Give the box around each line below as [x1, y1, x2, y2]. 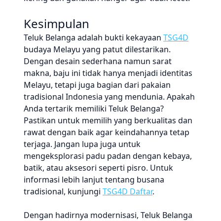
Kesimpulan [24, 15, 89, 32]
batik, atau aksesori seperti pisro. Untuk [24, 162, 173, 173]
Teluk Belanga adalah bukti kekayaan [24, 32, 163, 43]
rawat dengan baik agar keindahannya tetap [24, 127, 189, 138]
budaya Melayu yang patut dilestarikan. [24, 44, 171, 55]
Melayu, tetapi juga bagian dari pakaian [24, 79, 171, 90]
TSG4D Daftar [103, 186, 152, 197]
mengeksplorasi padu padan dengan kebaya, [24, 150, 192, 161]
